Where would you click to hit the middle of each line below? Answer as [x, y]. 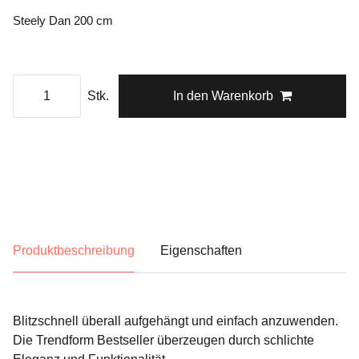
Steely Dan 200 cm [63, 20]
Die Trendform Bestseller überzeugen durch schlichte [163, 340]
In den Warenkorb [223, 96]
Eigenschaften [201, 250]
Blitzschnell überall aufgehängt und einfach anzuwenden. [175, 321]
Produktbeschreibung [74, 250]
